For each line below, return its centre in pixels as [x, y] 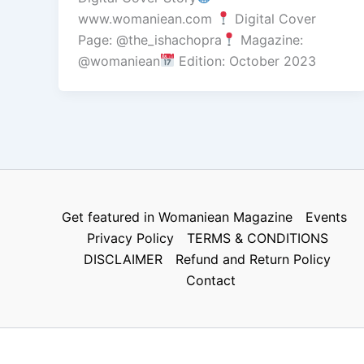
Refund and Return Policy [253, 259]
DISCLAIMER [123, 259]
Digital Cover [274, 18]
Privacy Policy [130, 238]
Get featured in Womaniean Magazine [177, 217]
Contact [210, 280]
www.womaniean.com [147, 18]
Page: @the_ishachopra [150, 39]
